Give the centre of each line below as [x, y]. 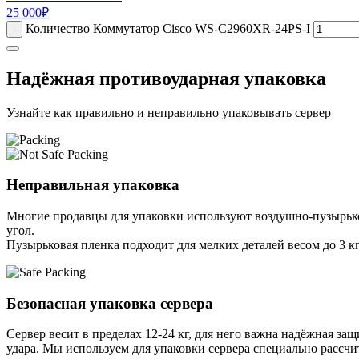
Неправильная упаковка [93, 185]
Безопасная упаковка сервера [110, 303]
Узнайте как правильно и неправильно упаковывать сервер [169, 112]
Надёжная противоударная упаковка [166, 78]
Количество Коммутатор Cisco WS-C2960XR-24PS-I [168, 28]
